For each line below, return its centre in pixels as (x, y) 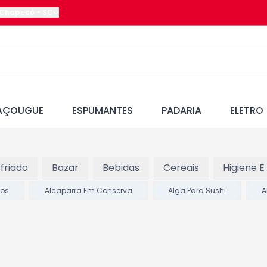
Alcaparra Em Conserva (89, 190)
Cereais (181, 168)
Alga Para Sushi (197, 190)
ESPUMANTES (103, 111)
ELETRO (247, 111)
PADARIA (181, 111)
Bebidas (121, 168)
